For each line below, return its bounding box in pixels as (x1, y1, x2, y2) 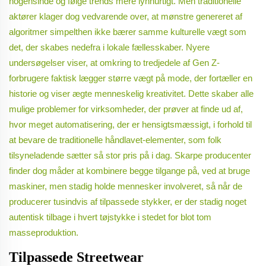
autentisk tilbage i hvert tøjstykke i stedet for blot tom (9, 212, 211, 223)
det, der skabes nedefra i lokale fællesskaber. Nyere (9, 42, 210, 53)
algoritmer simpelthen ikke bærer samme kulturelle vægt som (9, 27, 246, 37)
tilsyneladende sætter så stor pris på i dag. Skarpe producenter (9, 150, 251, 161)
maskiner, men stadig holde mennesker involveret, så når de (9, 181, 242, 192)
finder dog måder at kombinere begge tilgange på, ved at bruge (9, 166, 250, 176)
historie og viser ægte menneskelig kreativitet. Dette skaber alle (9, 88, 254, 99)
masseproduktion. (9, 227, 78, 238)
